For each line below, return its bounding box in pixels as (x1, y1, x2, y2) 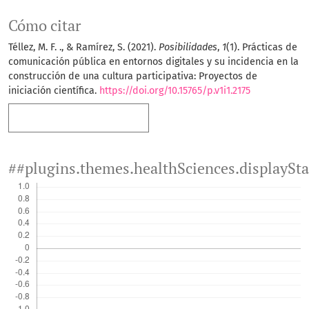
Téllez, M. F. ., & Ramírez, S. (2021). (8, 41, 159, 54)
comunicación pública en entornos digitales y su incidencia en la (8, 56, 299, 68)
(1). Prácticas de (226, 41, 297, 54)
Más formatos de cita (20, 111, 128, 125)
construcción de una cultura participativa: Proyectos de (8, 70, 257, 83)
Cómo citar (8, 16, 81, 36)
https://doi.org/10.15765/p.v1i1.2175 (99, 85, 250, 97)
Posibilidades (159, 41, 217, 54)
